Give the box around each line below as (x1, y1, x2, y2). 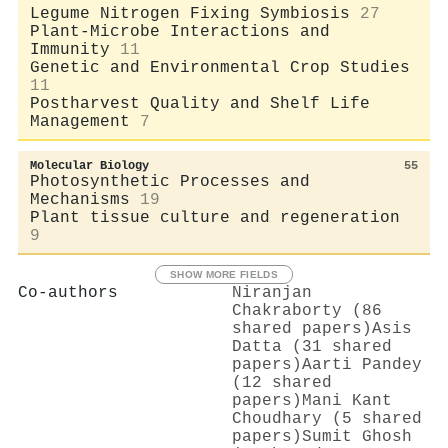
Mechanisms (30, 190, 130, 209)
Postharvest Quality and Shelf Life (30, 94, 370, 113)
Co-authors (18, 283, 118, 302)
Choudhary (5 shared (232, 409, 422, 428)
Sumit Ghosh (302, 427, 412, 446)
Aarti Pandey (302, 355, 422, 374)
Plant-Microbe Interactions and (30, 22, 330, 41)
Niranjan (232, 283, 312, 302)
